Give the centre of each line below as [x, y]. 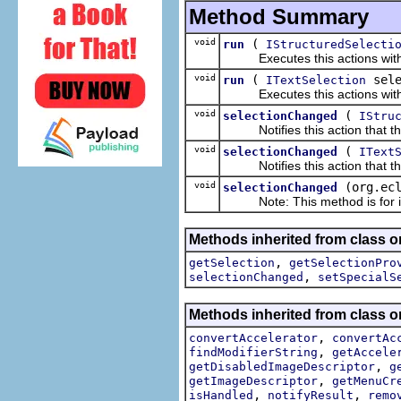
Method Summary [279, 16]
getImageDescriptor [253, 380]
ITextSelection [316, 80]
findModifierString [253, 352]
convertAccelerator [253, 337]
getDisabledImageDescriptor [282, 366]
